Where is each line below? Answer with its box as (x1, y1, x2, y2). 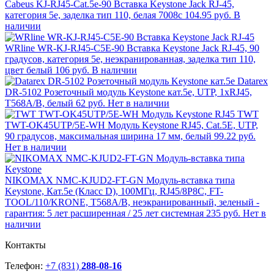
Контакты (5, 240, 46, 251)
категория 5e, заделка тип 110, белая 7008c (5, 10, 182, 21)
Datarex (237, 76, 268, 87)
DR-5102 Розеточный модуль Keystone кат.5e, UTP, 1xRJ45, (5, 87, 252, 98)
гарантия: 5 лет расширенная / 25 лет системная (5, 208, 204, 219)
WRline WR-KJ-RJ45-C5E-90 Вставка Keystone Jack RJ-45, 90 (5, 43, 259, 54)
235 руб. (206, 208, 240, 219)
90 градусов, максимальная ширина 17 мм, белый (5, 131, 212, 142)
